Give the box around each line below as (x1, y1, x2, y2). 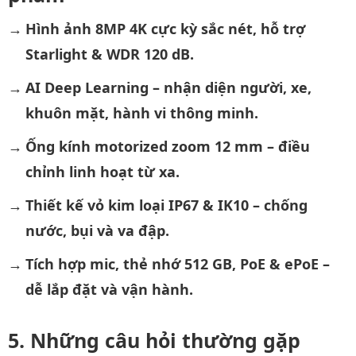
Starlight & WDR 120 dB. (25, 44, 194, 64)
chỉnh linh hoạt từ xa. (25, 161, 180, 181)
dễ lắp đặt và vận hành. (25, 279, 193, 299)
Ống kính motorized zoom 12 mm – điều (25, 136, 310, 156)
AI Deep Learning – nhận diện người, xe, (25, 77, 311, 97)
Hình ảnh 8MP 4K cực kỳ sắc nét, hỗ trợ (25, 18, 305, 38)
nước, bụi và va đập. (25, 220, 169, 240)
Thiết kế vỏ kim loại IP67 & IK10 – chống (25, 195, 308, 215)
